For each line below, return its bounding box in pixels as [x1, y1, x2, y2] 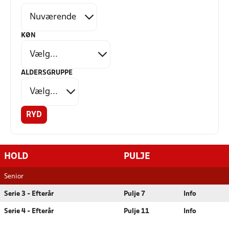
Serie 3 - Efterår [4, 191, 54, 197]
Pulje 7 [124, 191, 145, 197]
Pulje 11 [124, 208, 149, 215]
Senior [4, 173, 24, 180]
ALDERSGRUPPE [21, 70, 73, 76]
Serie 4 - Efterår [4, 208, 54, 215]
